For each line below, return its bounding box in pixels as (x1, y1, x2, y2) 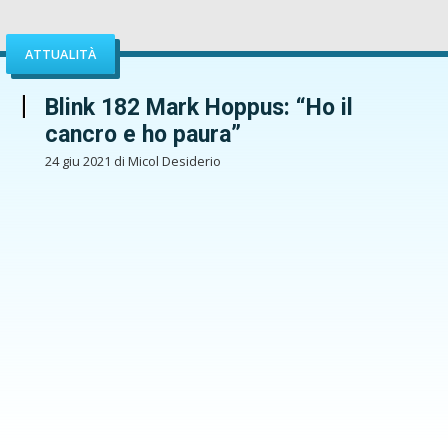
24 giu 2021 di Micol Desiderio (44, 152, 221, 170)
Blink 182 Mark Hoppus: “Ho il (44, 94, 353, 122)
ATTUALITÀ (25, 45, 97, 63)
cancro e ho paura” (44, 121, 241, 149)
